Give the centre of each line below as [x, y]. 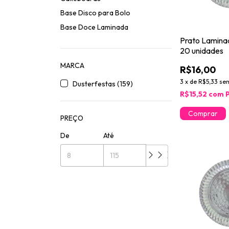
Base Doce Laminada [94, 27]
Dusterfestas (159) [103, 84]
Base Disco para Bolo [95, 13]
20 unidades [202, 51]
